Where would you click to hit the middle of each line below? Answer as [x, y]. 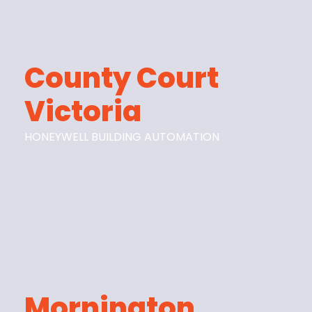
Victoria [83, 111]
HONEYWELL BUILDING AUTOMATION [122, 136]
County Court [122, 78]
